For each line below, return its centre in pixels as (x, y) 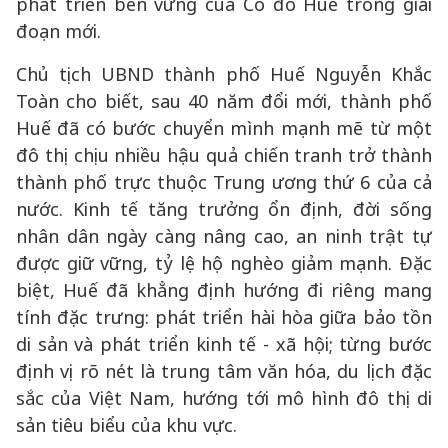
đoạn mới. (58, 31)
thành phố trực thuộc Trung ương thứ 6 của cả (224, 182)
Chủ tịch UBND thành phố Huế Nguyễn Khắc (224, 74)
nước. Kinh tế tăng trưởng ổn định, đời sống (224, 209)
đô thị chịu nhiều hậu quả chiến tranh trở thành (224, 155)
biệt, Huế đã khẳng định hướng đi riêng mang (224, 290)
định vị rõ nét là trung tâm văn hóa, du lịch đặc (224, 371)
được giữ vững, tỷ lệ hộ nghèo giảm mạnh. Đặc (224, 263)
